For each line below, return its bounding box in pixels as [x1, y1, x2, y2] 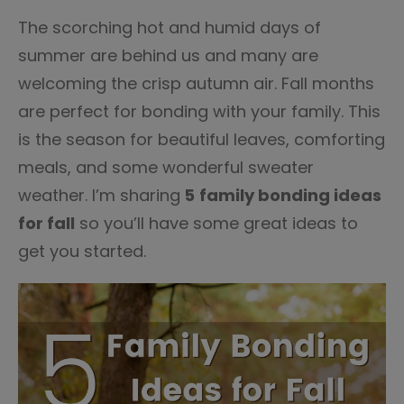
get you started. [18, 240, 146, 262]
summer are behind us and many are [18, 44, 318, 67]
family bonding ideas [199, 184, 381, 207]
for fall [18, 212, 75, 234]
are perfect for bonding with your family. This [18, 100, 381, 123]
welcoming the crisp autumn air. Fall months [18, 72, 374, 95]
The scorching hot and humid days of [18, 16, 321, 39]
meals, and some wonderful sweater [18, 156, 314, 179]
